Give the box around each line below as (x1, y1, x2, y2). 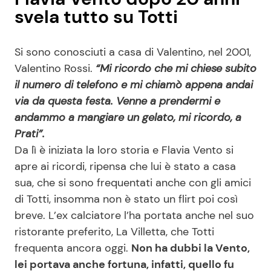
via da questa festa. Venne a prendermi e (15, 93, 220, 108)
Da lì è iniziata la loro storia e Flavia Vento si (15, 142, 233, 157)
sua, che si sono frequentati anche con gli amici (15, 175, 251, 190)
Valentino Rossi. (15, 60, 93, 76)
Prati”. (15, 126, 45, 141)
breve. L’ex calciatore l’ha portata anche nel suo (15, 207, 254, 223)
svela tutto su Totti (15, 4, 178, 28)
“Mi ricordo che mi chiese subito (93, 60, 256, 76)
